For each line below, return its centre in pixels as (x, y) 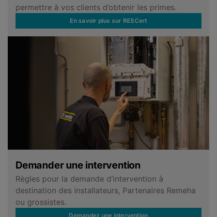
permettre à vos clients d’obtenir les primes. (96, 8)
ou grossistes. (41, 202)
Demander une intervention (78, 165)
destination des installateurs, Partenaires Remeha (106, 190)
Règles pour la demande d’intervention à (89, 178)
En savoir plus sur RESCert (108, 21)
